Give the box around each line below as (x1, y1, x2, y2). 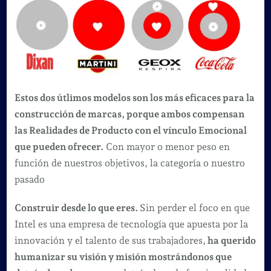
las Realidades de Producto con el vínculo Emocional (14, 124, 247, 136)
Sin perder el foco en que (139, 201, 250, 214)
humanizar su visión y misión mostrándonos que (14, 250, 232, 263)
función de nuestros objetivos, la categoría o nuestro (14, 157, 245, 169)
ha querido (205, 234, 256, 246)
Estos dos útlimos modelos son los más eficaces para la (14, 91, 255, 103)
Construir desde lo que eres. (14, 201, 140, 214)
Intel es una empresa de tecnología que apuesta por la (14, 218, 248, 230)
